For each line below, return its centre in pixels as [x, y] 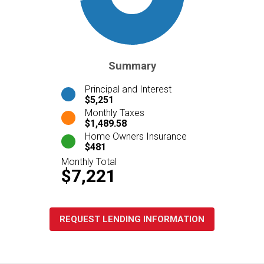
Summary [132, 66]
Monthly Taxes [115, 113]
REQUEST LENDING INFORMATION [132, 219]
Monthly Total [89, 161]
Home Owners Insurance [136, 136]
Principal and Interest [128, 89]
